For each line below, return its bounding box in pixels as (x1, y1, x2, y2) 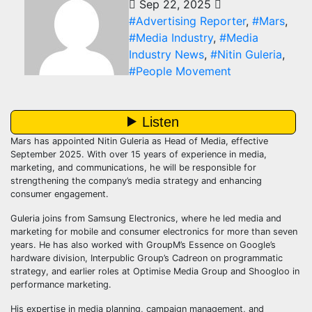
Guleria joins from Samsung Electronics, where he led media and (10, 213, 281, 224)
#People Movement (129, 64, 231, 78)
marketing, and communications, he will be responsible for (10, 162, 256, 173)
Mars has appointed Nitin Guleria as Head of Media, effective (10, 136, 268, 146)
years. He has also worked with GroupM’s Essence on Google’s (10, 240, 276, 250)
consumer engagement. (10, 189, 109, 199)
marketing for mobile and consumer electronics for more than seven (10, 226, 297, 237)
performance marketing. (10, 279, 111, 290)
